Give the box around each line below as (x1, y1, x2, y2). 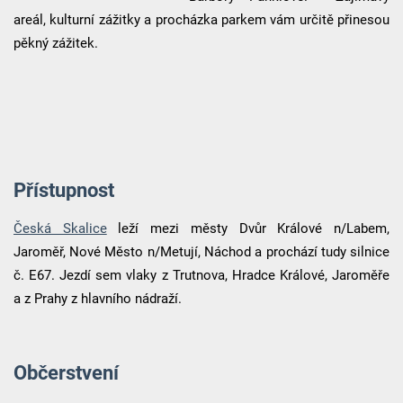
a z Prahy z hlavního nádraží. (13, 291, 182, 308)
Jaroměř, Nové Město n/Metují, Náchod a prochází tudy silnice (13, 244, 390, 261)
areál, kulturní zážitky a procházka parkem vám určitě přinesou (13, 11, 390, 28)
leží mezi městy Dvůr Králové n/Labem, (106, 220, 390, 237)
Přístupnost (13, 178, 114, 202)
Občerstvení (13, 361, 119, 385)
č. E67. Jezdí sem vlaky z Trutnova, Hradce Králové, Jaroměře (13, 267, 390, 284)
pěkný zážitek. (13, 34, 98, 51)
